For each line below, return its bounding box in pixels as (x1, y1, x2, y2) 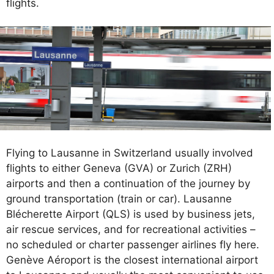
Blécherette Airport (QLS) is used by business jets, (6, 208, 255, 221)
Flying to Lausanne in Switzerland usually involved (6, 147, 253, 160)
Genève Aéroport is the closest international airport (6, 254, 258, 267)
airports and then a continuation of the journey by (6, 177, 250, 190)
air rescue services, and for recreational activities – (6, 223, 256, 236)
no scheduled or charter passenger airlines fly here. (6, 239, 259, 251)
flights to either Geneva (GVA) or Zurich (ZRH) (6, 162, 232, 175)
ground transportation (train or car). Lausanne (6, 193, 232, 206)
